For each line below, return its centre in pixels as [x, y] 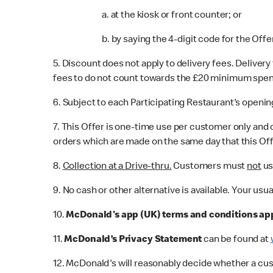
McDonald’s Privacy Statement [133, 240]
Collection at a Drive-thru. [117, 167]
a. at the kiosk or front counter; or [172, 16]
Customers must [209, 167]
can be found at [236, 240]
